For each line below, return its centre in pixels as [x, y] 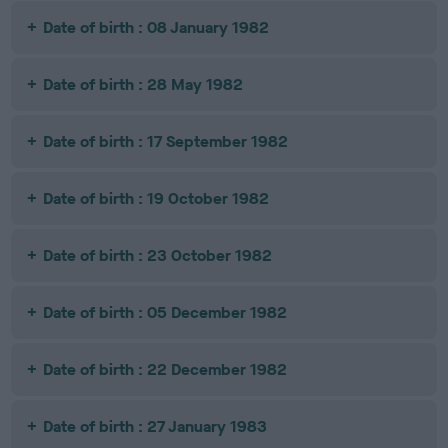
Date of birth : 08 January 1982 [156, 27]
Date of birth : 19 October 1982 [156, 198]
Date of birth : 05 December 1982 [165, 312]
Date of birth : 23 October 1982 [158, 255]
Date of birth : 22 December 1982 [165, 369]
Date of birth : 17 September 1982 [166, 141]
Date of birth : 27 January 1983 [155, 426]
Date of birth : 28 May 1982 [143, 84]
